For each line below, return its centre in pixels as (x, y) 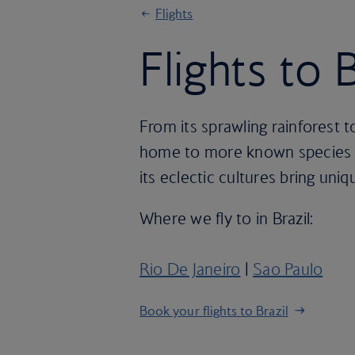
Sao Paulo (288, 269)
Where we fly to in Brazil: (227, 218)
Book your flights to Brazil (214, 311)
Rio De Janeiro (190, 269)
